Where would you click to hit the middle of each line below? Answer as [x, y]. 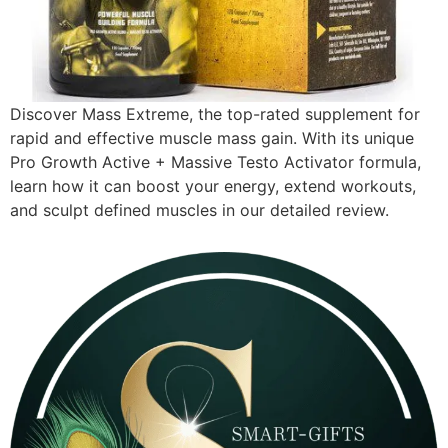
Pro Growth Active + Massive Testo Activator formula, [215, 162]
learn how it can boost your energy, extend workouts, [213, 186]
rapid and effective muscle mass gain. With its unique [212, 138]
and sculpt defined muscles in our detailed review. [199, 210]
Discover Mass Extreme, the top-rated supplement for [215, 114]
